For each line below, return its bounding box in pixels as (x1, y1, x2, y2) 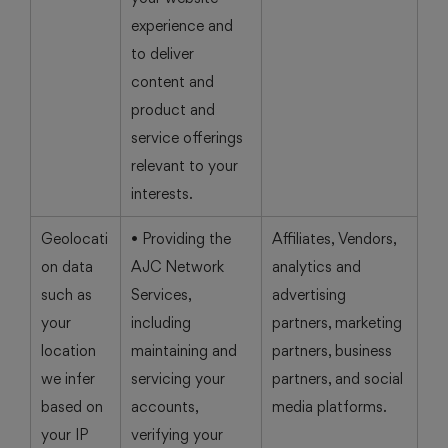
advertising (272, 285, 346, 304)
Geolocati (41, 229, 108, 248)
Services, (131, 285, 192, 304)
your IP (41, 425, 88, 444)
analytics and (272, 257, 361, 276)
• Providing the (131, 229, 231, 248)
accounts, (131, 397, 199, 416)
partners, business (272, 341, 392, 360)
